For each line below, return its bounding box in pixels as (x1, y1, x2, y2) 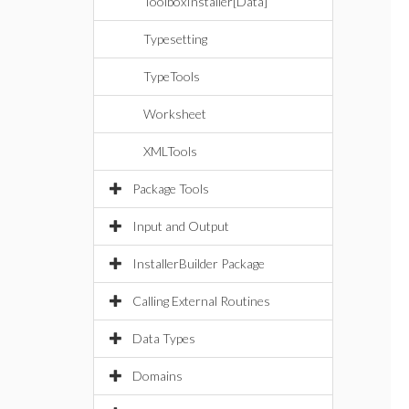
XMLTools (143, 143, 197, 159)
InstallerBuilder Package (132, 256, 265, 271)
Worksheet (143, 106, 206, 121)
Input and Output (132, 218, 229, 234)
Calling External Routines (132, 293, 270, 309)
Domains (132, 368, 183, 383)
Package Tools (132, 181, 209, 196)
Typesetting (143, 31, 207, 47)
